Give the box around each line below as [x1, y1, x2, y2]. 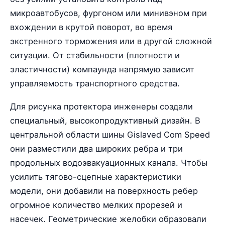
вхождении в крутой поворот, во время [10, 22, 172, 32]
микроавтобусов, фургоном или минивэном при [10, 8, 207, 18]
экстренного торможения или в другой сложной [10, 36, 212, 46]
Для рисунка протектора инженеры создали [10, 101, 193, 111]
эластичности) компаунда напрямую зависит [10, 64, 194, 74]
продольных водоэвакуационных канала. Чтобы [10, 157, 207, 168]
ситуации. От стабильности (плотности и [10, 50, 180, 60]
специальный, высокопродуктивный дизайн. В [10, 115, 200, 126]
